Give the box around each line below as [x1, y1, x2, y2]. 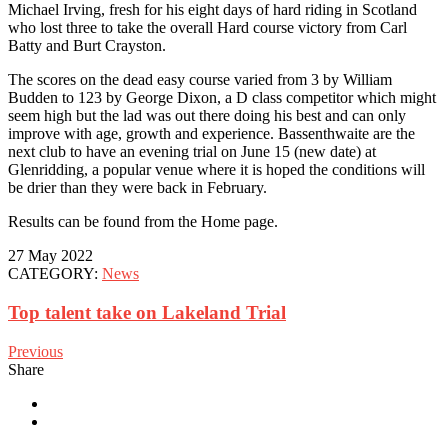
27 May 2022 [8, 247, 93, 265]
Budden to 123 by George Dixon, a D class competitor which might [8, 89, 436, 107]
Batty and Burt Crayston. [8, 37, 166, 55]
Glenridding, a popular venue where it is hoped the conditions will [8, 161, 425, 179]
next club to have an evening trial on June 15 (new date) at [8, 143, 376, 161]
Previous [8, 342, 63, 360]
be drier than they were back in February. [8, 179, 267, 197]
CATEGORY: [8, 265, 102, 283]
